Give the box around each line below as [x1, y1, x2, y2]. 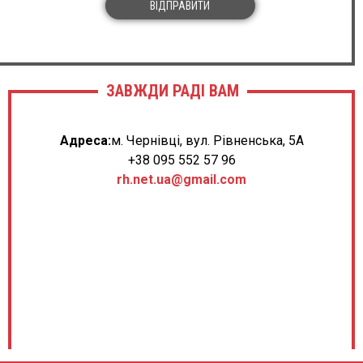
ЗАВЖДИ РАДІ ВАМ [106, 81, 239, 100]
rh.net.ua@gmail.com [117, 172, 246, 187]
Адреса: [59, 133, 111, 148]
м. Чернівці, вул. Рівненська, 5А [110, 133, 304, 148]
